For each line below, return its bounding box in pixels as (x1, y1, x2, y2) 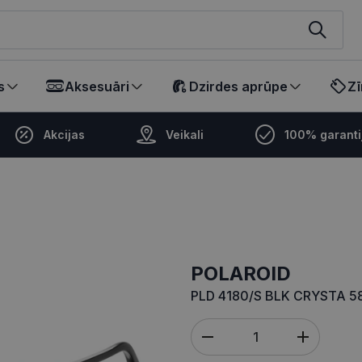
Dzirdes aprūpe (189, 78, 288, 95)
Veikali (166, 128, 204, 141)
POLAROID (204, 261, 291, 285)
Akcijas (44, 128, 85, 141)
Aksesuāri (65, 78, 129, 95)
